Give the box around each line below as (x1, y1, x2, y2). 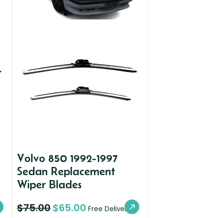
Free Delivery (88, 204, 131, 214)
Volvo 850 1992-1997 (17, 151, 118, 165)
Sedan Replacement (17, 164, 115, 178)
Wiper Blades (17, 178, 82, 191)
